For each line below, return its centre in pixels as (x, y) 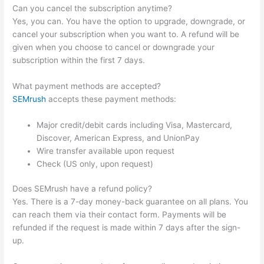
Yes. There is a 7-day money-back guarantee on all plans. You (131, 202)
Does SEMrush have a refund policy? (82, 189)
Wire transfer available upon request (106, 151)
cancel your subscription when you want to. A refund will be (126, 34)
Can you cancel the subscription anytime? (93, 8)
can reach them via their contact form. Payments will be (120, 215)
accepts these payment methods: (111, 99)
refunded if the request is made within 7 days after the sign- (127, 228)
